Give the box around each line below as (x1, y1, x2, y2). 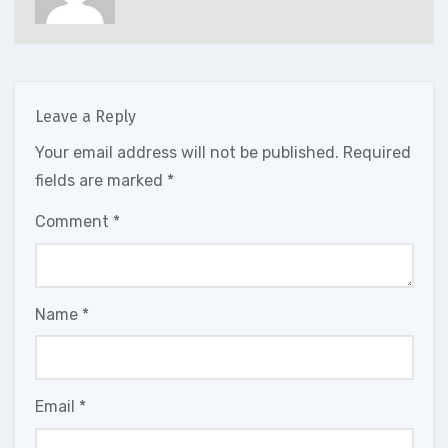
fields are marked (34, 171, 167, 190)
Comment (34, 212, 113, 231)
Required (342, 143, 411, 162)
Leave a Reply (34, 106, 136, 126)
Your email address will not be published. (34, 143, 339, 162)
